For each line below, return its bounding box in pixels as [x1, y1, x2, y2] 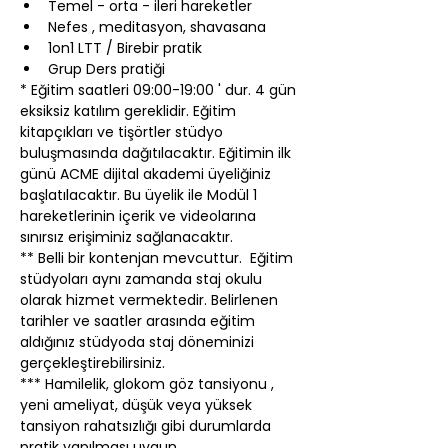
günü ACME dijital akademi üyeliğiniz [20, 164, 275, 184]
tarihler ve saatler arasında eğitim [20, 311, 259, 331]
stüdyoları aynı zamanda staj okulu [20, 269, 266, 289]
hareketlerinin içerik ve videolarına [20, 206, 260, 226]
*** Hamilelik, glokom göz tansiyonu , [20, 374, 278, 394]
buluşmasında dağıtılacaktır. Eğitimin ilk [20, 143, 295, 163]
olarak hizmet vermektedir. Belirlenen [20, 290, 282, 310]
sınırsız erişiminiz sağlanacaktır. [20, 227, 233, 247]
